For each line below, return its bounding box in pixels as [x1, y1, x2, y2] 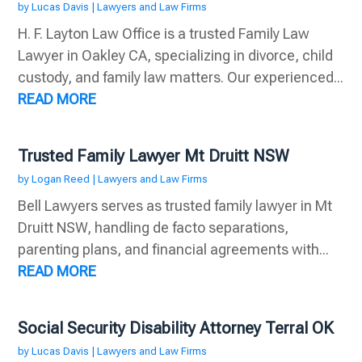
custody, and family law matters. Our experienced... [18, 69, 344, 86]
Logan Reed [32, 173, 90, 186]
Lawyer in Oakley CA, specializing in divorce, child [18, 47, 334, 65]
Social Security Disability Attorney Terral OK [18, 318, 335, 339]
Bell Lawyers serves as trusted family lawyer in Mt [18, 197, 333, 215]
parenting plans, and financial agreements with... [18, 241, 330, 259]
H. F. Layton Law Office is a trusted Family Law [18, 25, 310, 43]
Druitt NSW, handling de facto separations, [18, 219, 289, 237]
